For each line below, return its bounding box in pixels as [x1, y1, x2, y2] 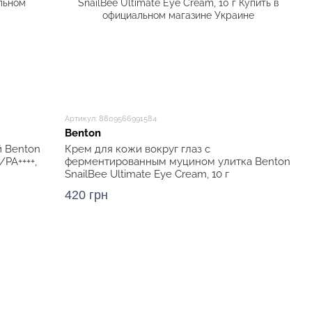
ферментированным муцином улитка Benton [65, 155, 291, 168]
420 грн [65, 188, 109, 202]
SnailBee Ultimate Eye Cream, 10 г [65, 168, 230, 180]
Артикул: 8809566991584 [65, 114, 157, 123]
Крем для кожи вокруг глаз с [65, 143, 211, 155]
